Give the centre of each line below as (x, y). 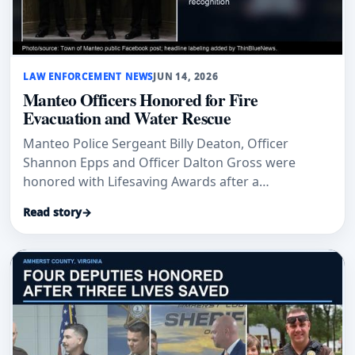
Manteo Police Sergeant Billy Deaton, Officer (156, 144)
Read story (52, 212)
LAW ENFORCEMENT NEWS (88, 77)
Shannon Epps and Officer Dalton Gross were (159, 163)
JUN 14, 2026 (186, 77)
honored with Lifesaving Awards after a (141, 182)
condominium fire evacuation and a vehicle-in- (161, 201)
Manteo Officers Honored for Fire (141, 100)
